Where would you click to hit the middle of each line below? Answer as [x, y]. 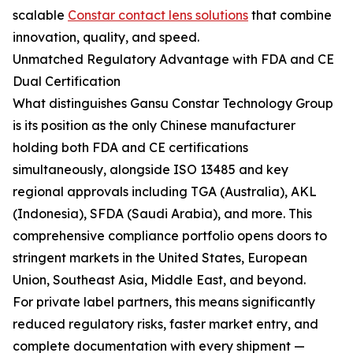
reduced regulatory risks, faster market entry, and [165, 324]
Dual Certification [67, 81]
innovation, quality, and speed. [106, 37]
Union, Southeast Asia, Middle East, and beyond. [159, 280]
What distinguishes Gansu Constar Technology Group [173, 103]
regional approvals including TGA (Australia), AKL [165, 191]
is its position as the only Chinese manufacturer [154, 125]
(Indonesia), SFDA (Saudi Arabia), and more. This [162, 214]
